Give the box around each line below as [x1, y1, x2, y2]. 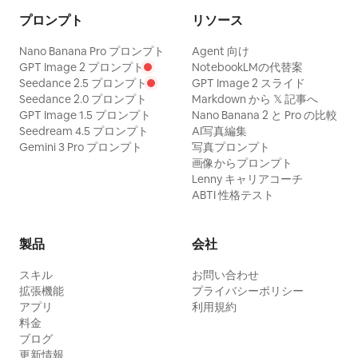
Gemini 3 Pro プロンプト [19, 140, 142, 154]
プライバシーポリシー [192, 284, 304, 298]
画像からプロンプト [192, 156, 292, 170]
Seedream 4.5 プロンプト [19, 124, 149, 138]
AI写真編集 [192, 124, 247, 138]
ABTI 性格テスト [192, 188, 274, 202]
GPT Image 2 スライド [192, 76, 305, 90]
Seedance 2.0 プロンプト [19, 92, 147, 106]
